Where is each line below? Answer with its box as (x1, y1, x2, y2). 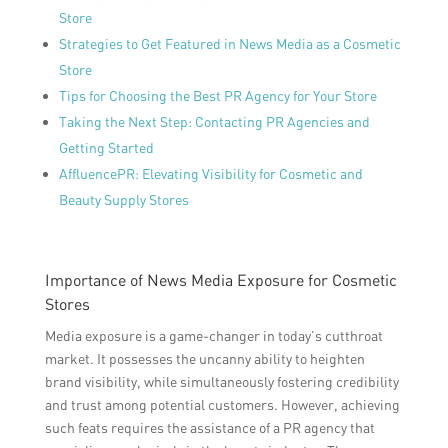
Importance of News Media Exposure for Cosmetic (44, 270, 397, 291)
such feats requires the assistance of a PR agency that (44, 419, 375, 437)
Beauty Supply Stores (58, 191, 189, 209)
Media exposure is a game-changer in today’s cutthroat (44, 327, 383, 345)
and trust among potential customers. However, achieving (44, 396, 400, 414)
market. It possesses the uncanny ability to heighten (44, 350, 365, 368)
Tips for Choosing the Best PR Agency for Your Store (58, 87, 377, 105)
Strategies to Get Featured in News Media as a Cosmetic (58, 35, 401, 53)
